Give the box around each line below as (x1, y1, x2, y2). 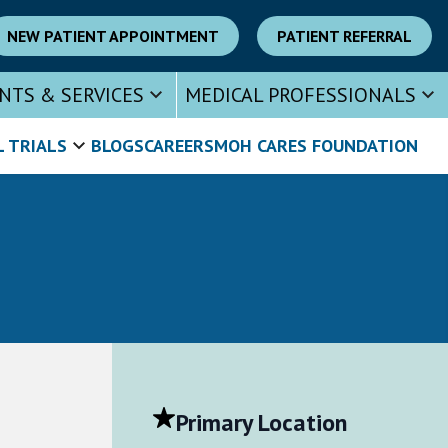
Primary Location (176, 407, 347, 438)
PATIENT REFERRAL (277, 26, 412, 46)
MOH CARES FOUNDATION (214, 134, 419, 157)
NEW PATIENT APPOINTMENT (7, 26, 219, 46)
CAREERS (144, 134, 215, 157)
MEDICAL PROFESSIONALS (185, 82, 416, 108)
